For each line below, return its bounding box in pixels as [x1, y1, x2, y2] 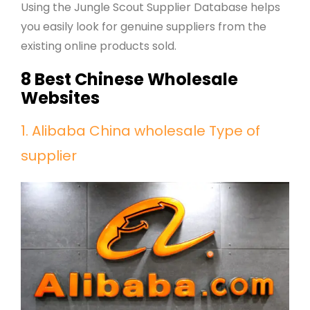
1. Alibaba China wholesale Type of [20, 121, 260, 141]
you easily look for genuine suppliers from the [20, 19, 266, 35]
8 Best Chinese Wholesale [20, 68, 238, 91]
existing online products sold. [20, 38, 176, 55]
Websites [20, 86, 100, 110]
